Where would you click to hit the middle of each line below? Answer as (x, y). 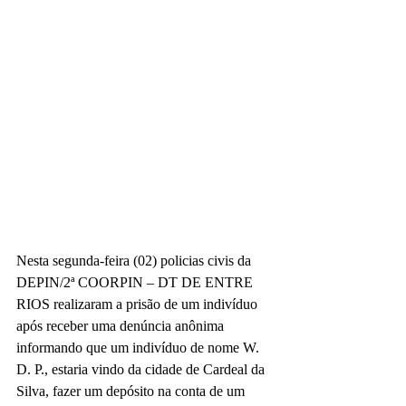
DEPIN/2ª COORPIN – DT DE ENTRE (136, 282)
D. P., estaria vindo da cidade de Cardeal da (142, 369)
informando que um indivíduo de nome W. (140, 348)
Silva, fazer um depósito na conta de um (132, 391)
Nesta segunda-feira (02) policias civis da (135, 261)
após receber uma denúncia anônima (122, 326)
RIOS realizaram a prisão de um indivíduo (139, 304)
